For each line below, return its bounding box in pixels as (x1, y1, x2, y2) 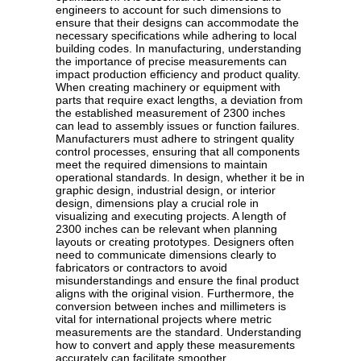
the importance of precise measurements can (56, 55, 287, 68)
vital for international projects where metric (56, 313, 272, 326)
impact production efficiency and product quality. (56, 68, 301, 81)
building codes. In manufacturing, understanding (56, 42, 301, 56)
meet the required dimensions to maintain (56, 158, 268, 172)
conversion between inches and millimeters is (56, 300, 286, 313)
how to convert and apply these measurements (56, 338, 295, 352)
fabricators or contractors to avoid (56, 261, 227, 275)
